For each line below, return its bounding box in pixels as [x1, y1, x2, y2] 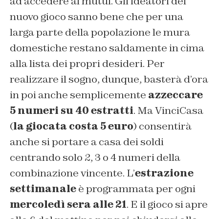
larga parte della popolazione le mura [10, 25, 190, 39]
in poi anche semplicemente [10, 88, 148, 101]
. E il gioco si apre [127, 197, 208, 211]
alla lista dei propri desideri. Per [10, 57, 165, 70]
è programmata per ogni [76, 182, 196, 195]
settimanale [10, 182, 76, 195]
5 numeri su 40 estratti [10, 104, 133, 117]
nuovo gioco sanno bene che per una [10, 10, 183, 23]
